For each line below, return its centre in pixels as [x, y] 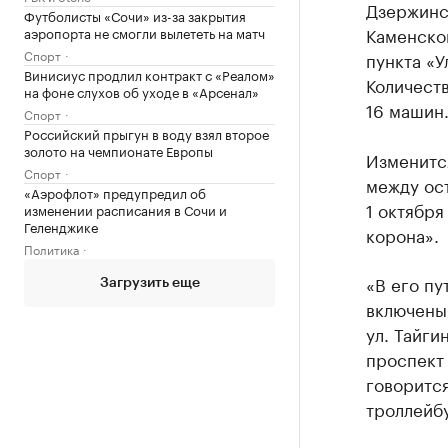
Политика [51, 248]
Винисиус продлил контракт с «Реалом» [149, 73]
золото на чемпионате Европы [118, 149]
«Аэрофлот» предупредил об [115, 191]
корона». [402, 234]
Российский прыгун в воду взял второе [146, 132]
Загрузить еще [149, 282]
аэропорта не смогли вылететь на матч [144, 31]
